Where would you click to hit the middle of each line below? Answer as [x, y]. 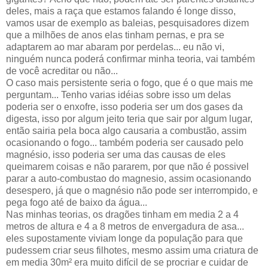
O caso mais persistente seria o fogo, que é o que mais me [130, 83]
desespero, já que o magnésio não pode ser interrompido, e [132, 191]
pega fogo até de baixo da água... [77, 203]
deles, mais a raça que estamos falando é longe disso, [121, 11]
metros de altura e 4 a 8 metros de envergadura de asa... [125, 227]
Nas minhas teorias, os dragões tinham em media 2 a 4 [122, 215]
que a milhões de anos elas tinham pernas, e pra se [115, 35]
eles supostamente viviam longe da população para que [124, 239]
